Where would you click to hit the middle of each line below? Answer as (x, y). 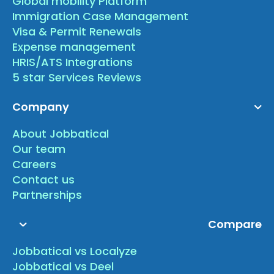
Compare (235, 224)
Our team (39, 149)
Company (41, 107)
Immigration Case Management (101, 17)
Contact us (44, 180)
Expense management (74, 47)
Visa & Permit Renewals (77, 32)
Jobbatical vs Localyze (75, 251)
